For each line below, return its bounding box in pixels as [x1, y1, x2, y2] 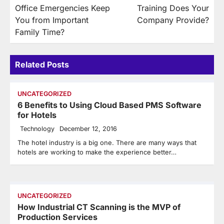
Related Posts [15, 59, 69, 69]
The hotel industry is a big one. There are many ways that [17, 138, 196, 146]
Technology [20, 124, 54, 132]
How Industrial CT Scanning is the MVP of [17, 201, 180, 212]
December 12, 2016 [59, 124, 117, 132]
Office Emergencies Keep [15, 2, 110, 13]
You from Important [15, 14, 88, 25]
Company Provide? [137, 14, 209, 25]
